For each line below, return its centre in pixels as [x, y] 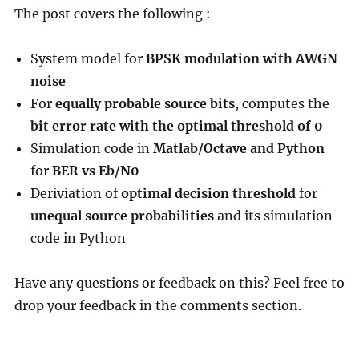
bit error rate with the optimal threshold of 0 [176, 126]
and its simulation [273, 216]
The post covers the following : [112, 14]
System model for [88, 59]
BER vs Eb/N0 [95, 171]
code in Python [78, 238]
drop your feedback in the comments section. [157, 306]
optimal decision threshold [208, 194]
